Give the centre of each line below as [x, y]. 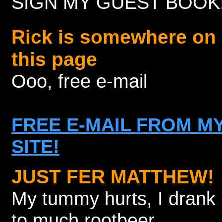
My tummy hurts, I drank [113, 198]
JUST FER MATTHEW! [113, 176]
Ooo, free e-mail [79, 81]
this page [54, 59]
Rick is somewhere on [114, 37]
